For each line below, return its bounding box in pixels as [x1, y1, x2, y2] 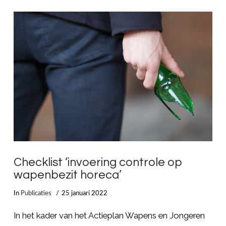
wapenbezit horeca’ [13, 168, 122, 181]
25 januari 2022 [62, 190, 108, 197]
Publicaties [20, 190, 51, 197]
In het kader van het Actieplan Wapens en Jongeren [13, 210, 205, 220]
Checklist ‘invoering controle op [13, 156, 183, 168]
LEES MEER [92, 53, 134, 61]
